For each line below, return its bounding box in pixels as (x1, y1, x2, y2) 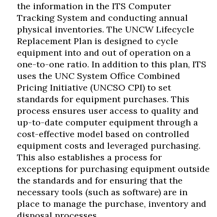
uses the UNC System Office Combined (17, 70, 180, 81)
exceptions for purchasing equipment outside (17, 163, 210, 174)
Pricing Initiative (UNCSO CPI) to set (17, 82, 171, 93)
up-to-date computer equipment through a (17, 117, 198, 128)
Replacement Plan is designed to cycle (17, 35, 178, 46)
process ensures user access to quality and (17, 105, 199, 116)
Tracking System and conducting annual (17, 12, 188, 23)
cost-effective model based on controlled (17, 128, 189, 139)
